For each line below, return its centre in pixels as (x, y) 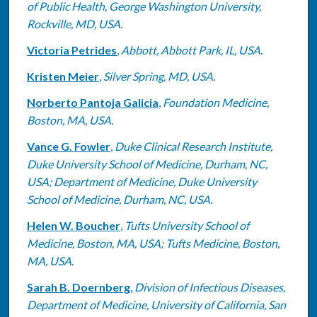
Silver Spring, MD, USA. (159, 76)
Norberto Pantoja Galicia (92, 102)
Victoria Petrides (71, 50)
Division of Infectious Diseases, (209, 287)
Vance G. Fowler (68, 146)
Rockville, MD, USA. (74, 23)
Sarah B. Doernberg (78, 287)
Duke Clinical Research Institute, (193, 146)
